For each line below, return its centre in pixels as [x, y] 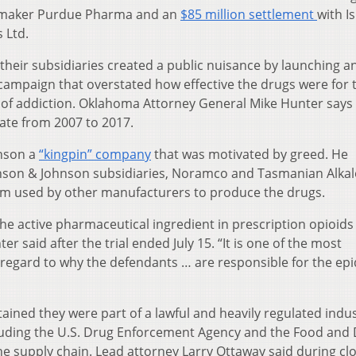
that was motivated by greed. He [250, 155]
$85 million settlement [249, 15]
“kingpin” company [95, 155]
